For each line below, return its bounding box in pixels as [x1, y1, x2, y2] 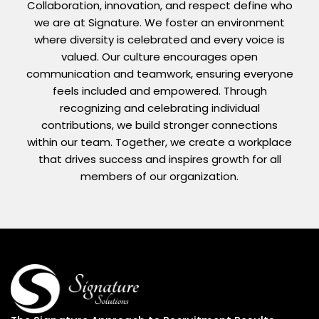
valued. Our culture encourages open [61, 48, 258, 64]
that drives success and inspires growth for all [38, 151, 281, 167]
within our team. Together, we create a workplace [27, 134, 292, 150]
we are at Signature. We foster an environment [34, 14, 285, 30]
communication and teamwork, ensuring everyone [26, 66, 293, 81]
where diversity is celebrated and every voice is [34, 31, 285, 47]
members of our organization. [80, 168, 239, 184]
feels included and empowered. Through [52, 83, 267, 98]
